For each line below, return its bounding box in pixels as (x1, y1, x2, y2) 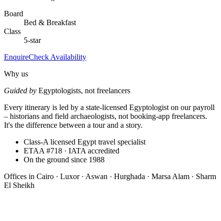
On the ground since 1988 (24, 155, 105, 164)
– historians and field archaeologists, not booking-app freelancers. (4, 111, 207, 120)
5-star (24, 36, 41, 44)
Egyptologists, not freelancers (37, 86, 130, 95)
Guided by (4, 86, 37, 95)
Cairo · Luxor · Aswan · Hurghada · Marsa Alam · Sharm (37, 172, 216, 181)
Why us (4, 69, 28, 78)
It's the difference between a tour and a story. (4, 120, 143, 129)
